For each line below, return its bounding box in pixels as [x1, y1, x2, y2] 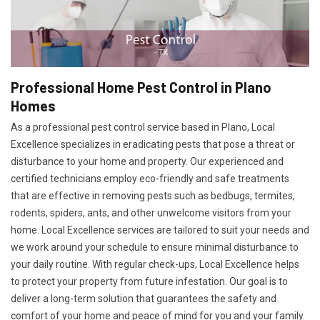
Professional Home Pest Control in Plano [11, 79, 271, 96]
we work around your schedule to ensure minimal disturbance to [11, 241, 299, 253]
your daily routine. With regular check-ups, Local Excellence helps [11, 259, 299, 270]
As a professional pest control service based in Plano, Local [11, 121, 275, 133]
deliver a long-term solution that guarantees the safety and [11, 293, 276, 304]
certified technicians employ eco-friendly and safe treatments [11, 173, 289, 184]
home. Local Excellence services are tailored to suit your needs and [11, 224, 309, 236]
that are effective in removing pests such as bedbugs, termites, [11, 190, 295, 201]
